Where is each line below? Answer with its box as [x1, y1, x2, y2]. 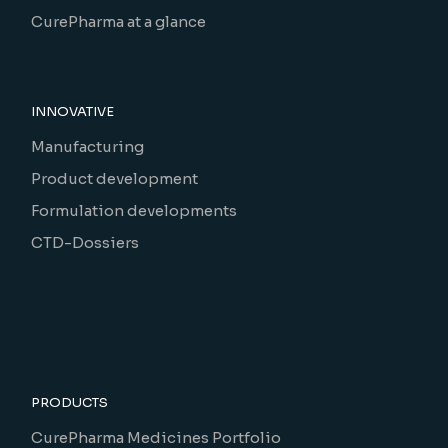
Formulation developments [31, 200, 238, 220]
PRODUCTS [31, 393, 109, 411]
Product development [31, 168, 199, 188]
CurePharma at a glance [31, 11, 207, 31]
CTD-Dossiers [31, 232, 140, 252]
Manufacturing [31, 136, 145, 156]
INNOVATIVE [31, 102, 115, 120]
